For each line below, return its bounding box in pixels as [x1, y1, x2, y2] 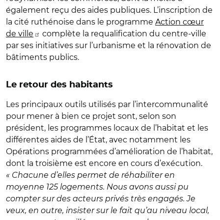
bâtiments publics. [6, 52, 79, 62]
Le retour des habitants [6, 80, 113, 89]
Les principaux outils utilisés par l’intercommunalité [6, 99, 208, 109]
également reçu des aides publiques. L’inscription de [6, 5, 213, 15]
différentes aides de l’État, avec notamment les [6, 135, 191, 144]
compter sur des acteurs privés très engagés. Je [6, 193, 195, 203]
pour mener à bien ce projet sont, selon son [6, 111, 176, 121]
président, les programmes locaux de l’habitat [6, 123, 185, 133]
